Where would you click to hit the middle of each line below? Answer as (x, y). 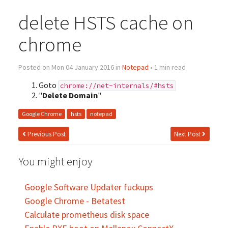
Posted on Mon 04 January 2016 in (70, 67)
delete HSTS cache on (106, 22)
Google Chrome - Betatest (75, 201)
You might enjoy (55, 161)
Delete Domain (70, 95)
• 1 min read (167, 67)
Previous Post (46, 134)
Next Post (188, 134)
